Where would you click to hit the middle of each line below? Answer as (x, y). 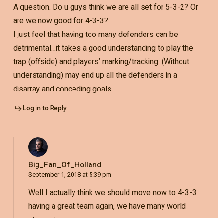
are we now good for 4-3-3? (60, 21)
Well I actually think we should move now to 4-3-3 (112, 193)
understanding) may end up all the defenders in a (95, 76)
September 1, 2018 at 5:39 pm (70, 175)
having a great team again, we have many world (107, 207)
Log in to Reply (45, 109)
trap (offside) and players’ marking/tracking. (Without (101, 62)
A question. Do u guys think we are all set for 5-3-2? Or (105, 8)
